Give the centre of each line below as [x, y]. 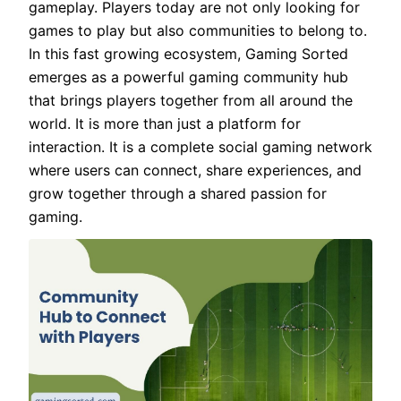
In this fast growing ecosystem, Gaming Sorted [188, 54]
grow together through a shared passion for [178, 194]
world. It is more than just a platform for [165, 124]
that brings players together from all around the [191, 101]
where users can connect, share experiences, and [195, 171]
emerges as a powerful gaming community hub [188, 77]
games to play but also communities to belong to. [198, 31]
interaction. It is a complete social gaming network [200, 147]
